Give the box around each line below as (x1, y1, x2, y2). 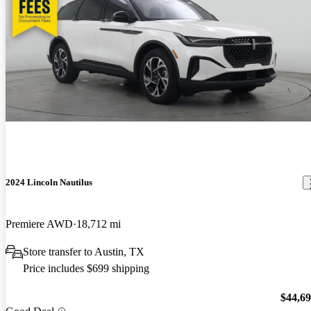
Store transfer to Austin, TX (23, 245, 144, 258)
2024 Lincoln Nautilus (6, 177, 92, 188)
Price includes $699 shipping (23, 262, 149, 274)
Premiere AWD (6, 217, 73, 230)
